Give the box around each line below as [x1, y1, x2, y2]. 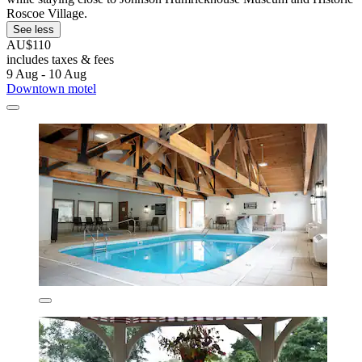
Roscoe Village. [6, 6, 87, 20]
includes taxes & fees [6, 52, 114, 66]
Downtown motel [6, 81, 96, 95]
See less [13, 23, 54, 36]
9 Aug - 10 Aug [6, 66, 86, 81]
